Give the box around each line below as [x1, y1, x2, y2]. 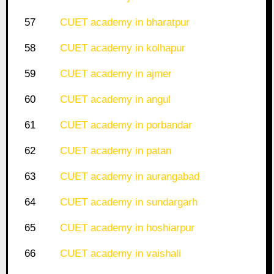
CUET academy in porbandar [59, 119, 192, 131]
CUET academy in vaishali [59, 248, 181, 260]
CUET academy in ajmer [59, 68, 172, 80]
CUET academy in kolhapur [59, 42, 185, 54]
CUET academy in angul [59, 94, 171, 106]
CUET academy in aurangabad [59, 171, 199, 183]
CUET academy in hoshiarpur [59, 222, 194, 234]
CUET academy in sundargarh [59, 196, 198, 209]
